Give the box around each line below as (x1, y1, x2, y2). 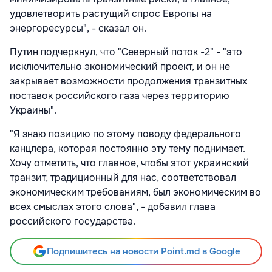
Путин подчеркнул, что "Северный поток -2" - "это (10, 46, 242, 59)
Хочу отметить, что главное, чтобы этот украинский (10, 157, 249, 170)
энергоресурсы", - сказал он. (10, 22, 146, 35)
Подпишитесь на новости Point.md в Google (46, 245, 240, 258)
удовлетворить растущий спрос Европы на (10, 7, 212, 21)
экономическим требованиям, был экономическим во (10, 186, 261, 199)
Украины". (10, 104, 56, 117)
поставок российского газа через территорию (10, 89, 229, 103)
